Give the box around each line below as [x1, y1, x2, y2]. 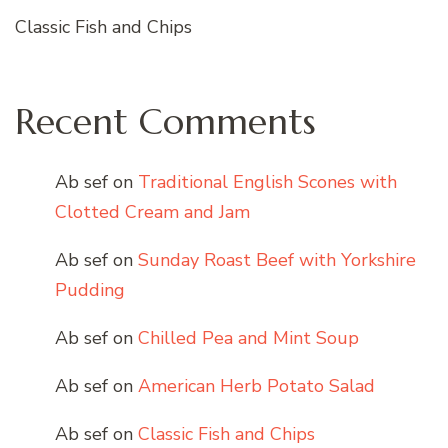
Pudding [55, 278, 125, 303]
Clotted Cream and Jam [55, 200, 250, 225]
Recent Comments [15, 98, 316, 144]
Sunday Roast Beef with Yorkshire [138, 248, 416, 273]
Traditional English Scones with [138, 170, 397, 195]
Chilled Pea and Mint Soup [138, 326, 359, 351]
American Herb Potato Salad [138, 374, 375, 399]
